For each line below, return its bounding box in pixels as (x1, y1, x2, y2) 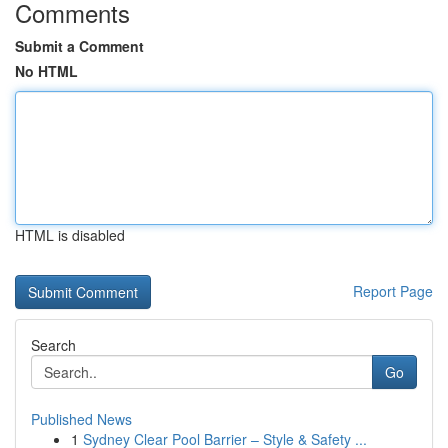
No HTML (15, 61, 78, 81)
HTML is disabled (15, 225, 125, 245)
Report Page (353, 281, 433, 301)
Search (31, 335, 76, 355)
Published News (31, 409, 132, 429)
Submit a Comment (15, 36, 144, 56)
